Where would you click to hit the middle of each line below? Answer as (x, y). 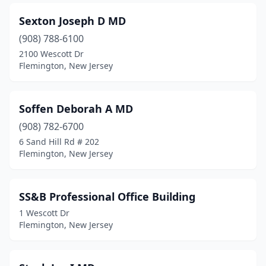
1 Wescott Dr (44, 213)
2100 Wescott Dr (51, 54)
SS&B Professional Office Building (107, 197)
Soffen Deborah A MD (76, 109)
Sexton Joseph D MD (72, 21)
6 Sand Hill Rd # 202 (59, 142)
